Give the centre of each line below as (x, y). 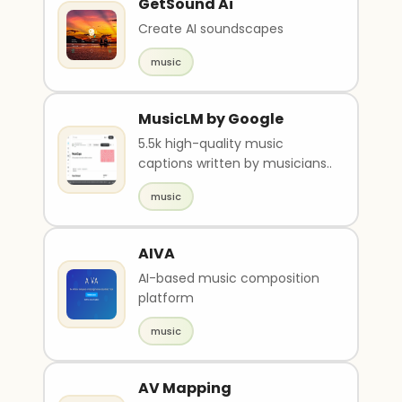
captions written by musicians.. (235, 163)
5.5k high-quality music (211, 144)
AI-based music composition (229, 278)
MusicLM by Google (211, 119)
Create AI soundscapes (211, 29)
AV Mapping (185, 388)
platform (166, 298)
